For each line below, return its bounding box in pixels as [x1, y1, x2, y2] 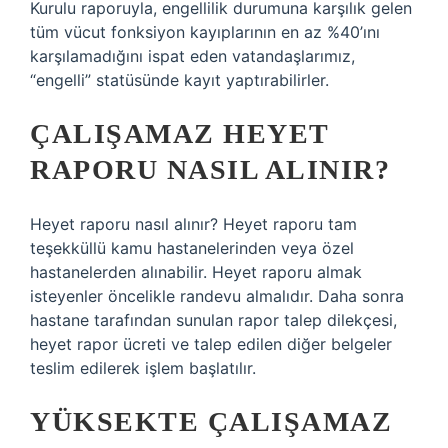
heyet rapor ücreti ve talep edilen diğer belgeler [30, 334, 392, 354]
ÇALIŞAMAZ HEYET [30, 118, 329, 149]
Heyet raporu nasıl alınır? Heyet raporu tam [30, 214, 357, 234]
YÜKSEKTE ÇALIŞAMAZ [30, 406, 392, 437]
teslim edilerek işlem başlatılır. [30, 358, 256, 378]
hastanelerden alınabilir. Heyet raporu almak [30, 262, 362, 282]
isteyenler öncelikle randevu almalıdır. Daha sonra [30, 286, 404, 306]
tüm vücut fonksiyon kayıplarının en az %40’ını [30, 22, 380, 42]
